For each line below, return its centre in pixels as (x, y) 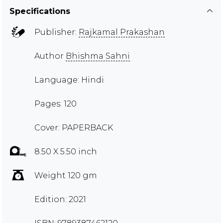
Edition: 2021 (60, 199)
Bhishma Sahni (98, 56)
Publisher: (56, 32)
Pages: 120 (56, 104)
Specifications (40, 11)
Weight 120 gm (66, 175)
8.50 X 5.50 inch (66, 151)
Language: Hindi (69, 80)
